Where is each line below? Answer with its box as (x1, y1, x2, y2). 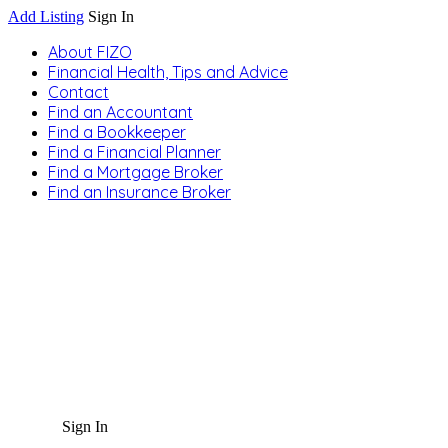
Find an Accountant (48, 102, 193, 122)
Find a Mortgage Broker (48, 162, 223, 182)
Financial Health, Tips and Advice (48, 62, 288, 82)
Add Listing (8, 8, 84, 25)
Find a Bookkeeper (48, 122, 186, 142)
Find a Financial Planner (48, 142, 221, 162)
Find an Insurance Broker (48, 182, 231, 202)
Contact (48, 82, 109, 102)
